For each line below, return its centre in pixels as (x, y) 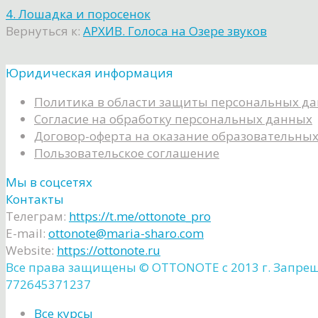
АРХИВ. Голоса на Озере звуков (175, 31)
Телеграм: (36, 216)
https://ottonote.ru (109, 251)
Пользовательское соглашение (127, 153)
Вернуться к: (44, 31)
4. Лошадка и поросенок (78, 14)
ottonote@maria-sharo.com (126, 234)
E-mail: (26, 234)
